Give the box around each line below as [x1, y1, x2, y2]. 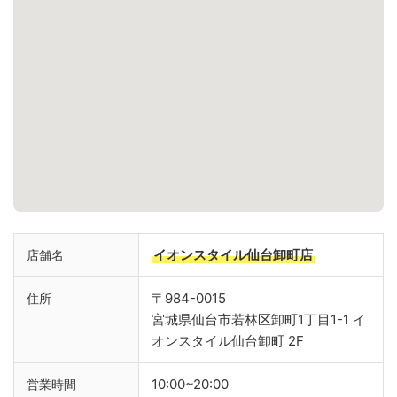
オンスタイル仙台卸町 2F [152, 332, 304, 350]
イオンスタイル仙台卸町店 [153, 246, 313, 264]
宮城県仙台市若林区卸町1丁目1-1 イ [152, 311, 366, 329]
